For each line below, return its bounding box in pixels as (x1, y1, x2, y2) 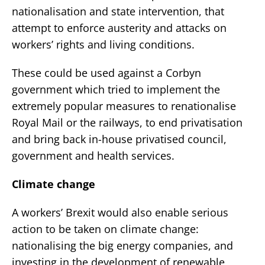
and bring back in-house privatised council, (12, 132, 227, 147)
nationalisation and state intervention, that (12, 4, 224, 19)
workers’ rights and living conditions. (12, 37, 195, 52)
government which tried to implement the (12, 82, 220, 97)
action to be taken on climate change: (12, 222, 199, 237)
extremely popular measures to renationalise (12, 99, 236, 114)
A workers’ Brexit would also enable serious (12, 205, 228, 220)
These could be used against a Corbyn (12, 66, 201, 80)
